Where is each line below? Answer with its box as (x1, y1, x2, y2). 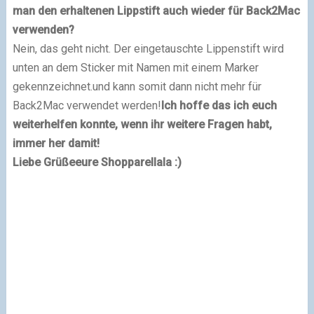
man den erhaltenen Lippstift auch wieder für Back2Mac (12, 4, 300, 18)
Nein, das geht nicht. (12, 41, 114, 55)
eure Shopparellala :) (74, 155, 182, 169)
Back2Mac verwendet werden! (12, 98, 161, 112)
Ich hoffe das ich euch (161, 98, 277, 112)
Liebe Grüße (12, 155, 75, 169)
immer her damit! (12, 136, 100, 150)
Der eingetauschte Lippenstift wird (113, 41, 284, 55)
